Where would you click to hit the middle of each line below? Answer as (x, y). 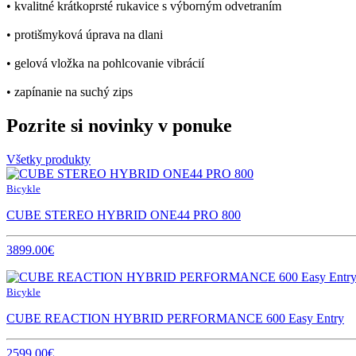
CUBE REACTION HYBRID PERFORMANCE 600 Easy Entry (175, 318)
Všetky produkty (48, 159)
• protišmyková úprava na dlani (85, 34)
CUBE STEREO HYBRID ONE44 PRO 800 (124, 215)
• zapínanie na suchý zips (70, 91)
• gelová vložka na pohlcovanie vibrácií (105, 63)
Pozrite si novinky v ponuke (119, 125)
